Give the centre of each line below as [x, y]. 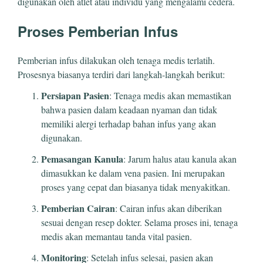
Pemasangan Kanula [82, 159]
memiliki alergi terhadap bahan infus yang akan [129, 123]
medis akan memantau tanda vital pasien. [117, 236]
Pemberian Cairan [78, 208]
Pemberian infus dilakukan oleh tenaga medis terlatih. [116, 60]
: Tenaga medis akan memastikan [170, 95]
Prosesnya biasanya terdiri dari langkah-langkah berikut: [121, 74]
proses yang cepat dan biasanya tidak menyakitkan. [136, 187]
